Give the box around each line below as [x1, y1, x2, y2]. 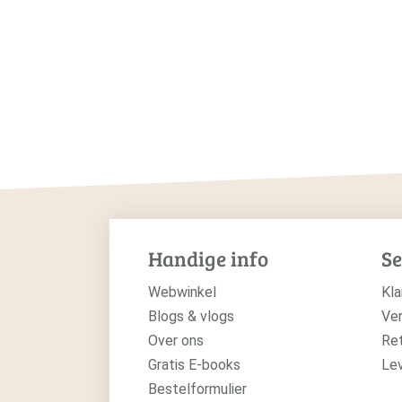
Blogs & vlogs [147, 308, 234, 325]
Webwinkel [147, 284, 216, 301]
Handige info [147, 244, 268, 272]
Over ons [147, 332, 204, 349]
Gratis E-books [147, 356, 240, 373]
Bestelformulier [147, 380, 247, 398]
